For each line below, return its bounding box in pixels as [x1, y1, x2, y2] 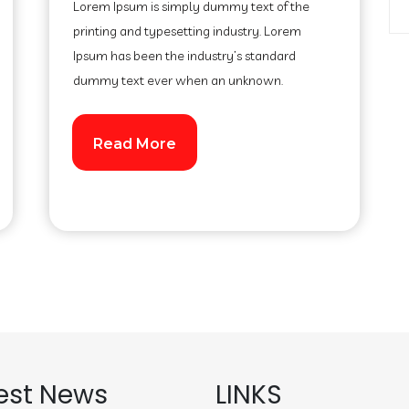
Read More [93, 135, 176, 152]
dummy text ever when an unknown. [73, 72, 283, 89]
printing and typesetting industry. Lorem [73, 23, 301, 39]
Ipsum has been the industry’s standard [73, 47, 296, 64]
